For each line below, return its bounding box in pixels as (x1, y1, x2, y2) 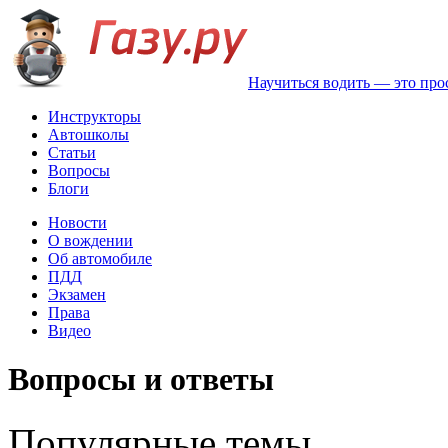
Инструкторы (48, 108, 141, 125)
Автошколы (48, 126, 129, 143)
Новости (48, 214, 107, 231)
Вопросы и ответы (8, 361, 274, 398)
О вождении (48, 232, 133, 249)
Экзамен (48, 286, 106, 303)
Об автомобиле (48, 250, 152, 267)
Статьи (48, 144, 96, 161)
